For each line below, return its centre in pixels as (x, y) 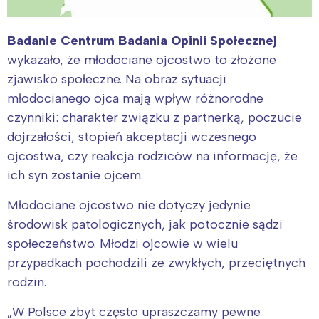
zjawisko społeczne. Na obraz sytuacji (117, 79)
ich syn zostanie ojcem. (75, 175)
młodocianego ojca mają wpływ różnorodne (135, 98)
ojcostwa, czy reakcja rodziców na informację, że (152, 156)
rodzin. (27, 282)
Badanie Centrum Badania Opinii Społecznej (142, 40)
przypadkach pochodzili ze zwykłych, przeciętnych (156, 262)
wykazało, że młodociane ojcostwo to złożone (142, 59)
